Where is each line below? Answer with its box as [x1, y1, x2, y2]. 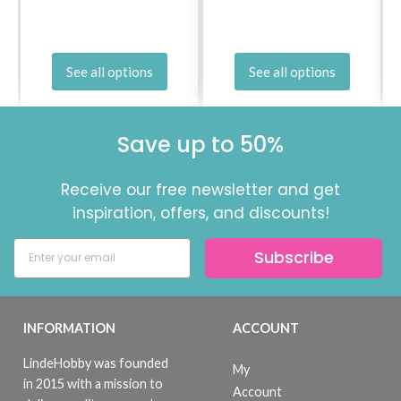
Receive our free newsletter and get [61, 178, 340, 200]
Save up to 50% [117, 129, 284, 159]
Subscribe [253, 246, 334, 269]
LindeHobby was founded [23, 354, 168, 371]
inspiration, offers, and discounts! [72, 201, 329, 224]
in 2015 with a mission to [23, 375, 163, 391]
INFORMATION [23, 320, 115, 336]
